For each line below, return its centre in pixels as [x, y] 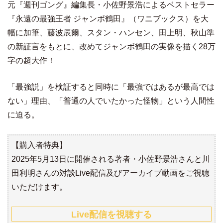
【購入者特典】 [39, 145]
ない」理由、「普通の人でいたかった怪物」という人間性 [111, 101]
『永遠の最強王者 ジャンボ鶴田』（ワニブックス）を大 [108, 19]
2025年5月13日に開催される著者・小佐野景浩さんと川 [111, 159]
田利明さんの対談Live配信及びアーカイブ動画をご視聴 [111, 173]
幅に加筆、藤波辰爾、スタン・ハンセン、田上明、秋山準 [111, 33]
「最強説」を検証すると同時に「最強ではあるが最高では [111, 87]
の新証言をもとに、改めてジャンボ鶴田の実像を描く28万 [111, 47]
